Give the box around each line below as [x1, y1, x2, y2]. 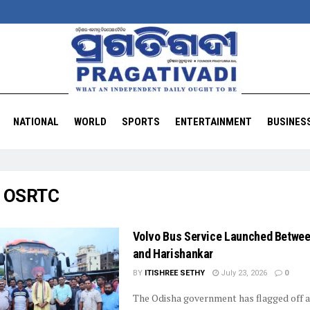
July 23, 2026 [218, 268, 267, 277]
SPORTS [121, 116, 160, 128]
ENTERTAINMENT [174, 116, 252, 128]
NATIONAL [12, 116, 59, 128]
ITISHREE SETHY [144, 268, 205, 277]
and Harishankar [132, 246, 214, 261]
